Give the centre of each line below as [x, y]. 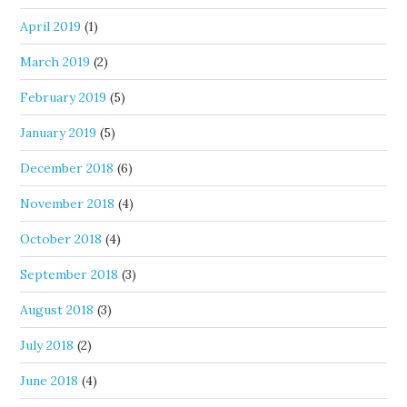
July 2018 [47, 345]
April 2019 [51, 26]
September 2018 [69, 274]
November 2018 [68, 203]
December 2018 [67, 168]
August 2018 [57, 310]
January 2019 [59, 133]
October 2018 [61, 239]
